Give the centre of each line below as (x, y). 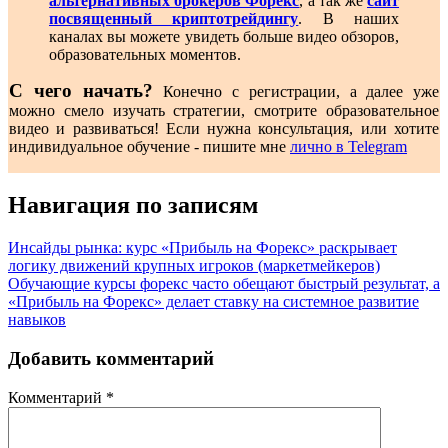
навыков (37, 320)
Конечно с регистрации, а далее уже (301, 91)
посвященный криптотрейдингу (174, 18)
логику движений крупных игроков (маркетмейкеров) (194, 266)
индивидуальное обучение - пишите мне (149, 146)
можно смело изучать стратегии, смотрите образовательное (224, 110)
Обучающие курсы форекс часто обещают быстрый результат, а (224, 284)
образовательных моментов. (145, 54)
